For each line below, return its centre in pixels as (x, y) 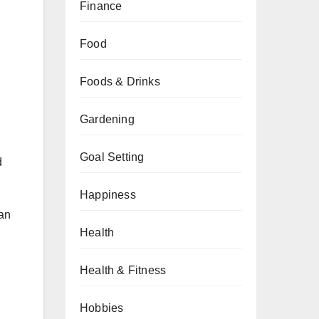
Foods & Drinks (120, 82)
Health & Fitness (123, 270)
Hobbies (102, 308)
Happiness (108, 195)
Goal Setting (112, 157)
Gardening (107, 119)
